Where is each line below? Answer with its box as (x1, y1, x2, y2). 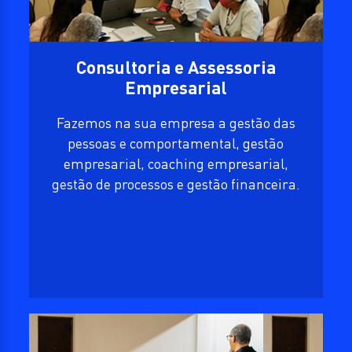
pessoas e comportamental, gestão (68, 135, 284, 152)
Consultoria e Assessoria (75, 56, 276, 78)
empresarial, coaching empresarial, (63, 156, 288, 172)
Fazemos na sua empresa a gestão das (56, 115, 295, 131)
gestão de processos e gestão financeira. (51, 176, 300, 192)
